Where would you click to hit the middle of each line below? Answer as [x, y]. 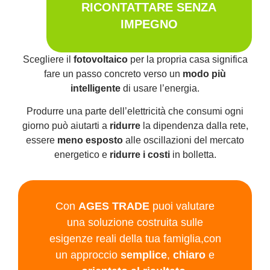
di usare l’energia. [160, 88]
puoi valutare [182, 206]
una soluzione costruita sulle [135, 223]
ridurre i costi [140, 155]
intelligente [96, 88]
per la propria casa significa [187, 59]
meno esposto [90, 140]
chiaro [189, 255]
